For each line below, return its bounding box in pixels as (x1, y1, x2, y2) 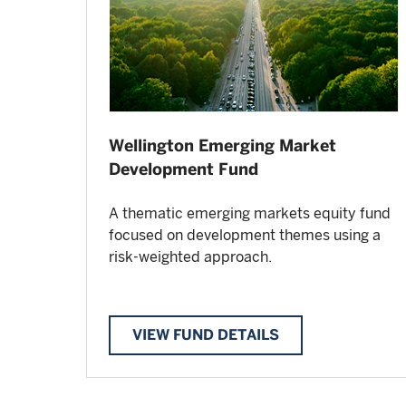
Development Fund (109, 159, 258, 179)
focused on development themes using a (109, 227, 381, 245)
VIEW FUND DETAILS (132, 326, 279, 344)
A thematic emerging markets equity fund (109, 205, 391, 223)
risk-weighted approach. (109, 248, 272, 266)
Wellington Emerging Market (109, 136, 336, 156)
